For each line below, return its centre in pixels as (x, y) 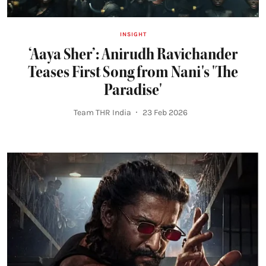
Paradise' (133, 89)
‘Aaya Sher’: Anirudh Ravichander (133, 54)
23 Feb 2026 (165, 112)
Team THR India (102, 112)
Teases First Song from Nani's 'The (133, 72)
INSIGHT (133, 34)
